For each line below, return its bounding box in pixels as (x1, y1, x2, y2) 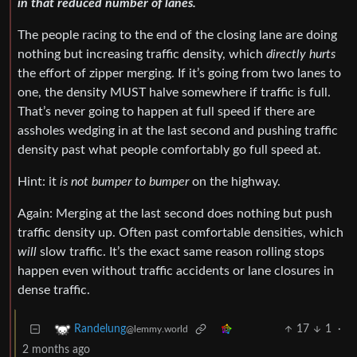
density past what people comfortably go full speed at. (18, 143, 321, 157)
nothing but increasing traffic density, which (18, 48, 266, 61)
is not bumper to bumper (60, 175, 189, 189)
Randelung (74, 324, 126, 335)
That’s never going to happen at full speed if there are (18, 105, 315, 119)
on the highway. (189, 175, 280, 189)
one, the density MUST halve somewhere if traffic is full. (18, 86, 331, 100)
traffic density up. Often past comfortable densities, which (18, 226, 343, 240)
